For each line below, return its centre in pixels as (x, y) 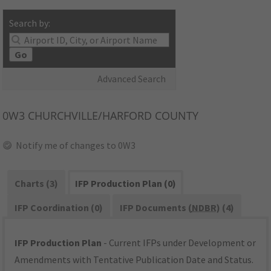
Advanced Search (132, 79)
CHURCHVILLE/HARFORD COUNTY (112, 116)
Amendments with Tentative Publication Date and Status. (134, 260)
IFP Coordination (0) (59, 208)
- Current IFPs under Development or (179, 243)
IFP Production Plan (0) (125, 184)
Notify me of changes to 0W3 (76, 145)
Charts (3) (37, 184)
